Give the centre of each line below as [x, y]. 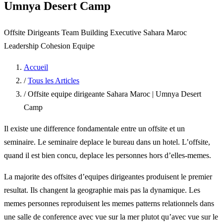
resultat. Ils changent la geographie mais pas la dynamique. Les [102, 190]
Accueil [36, 67]
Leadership [22, 46]
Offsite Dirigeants [33, 32]
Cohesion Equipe [68, 46]
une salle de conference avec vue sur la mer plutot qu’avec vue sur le [111, 217]
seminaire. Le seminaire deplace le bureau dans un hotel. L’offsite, [107, 142]
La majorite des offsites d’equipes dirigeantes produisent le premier [108, 176]
